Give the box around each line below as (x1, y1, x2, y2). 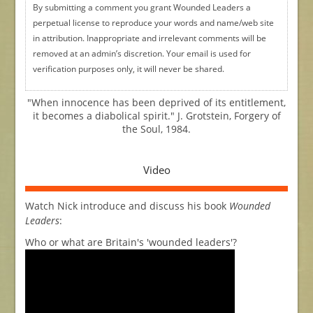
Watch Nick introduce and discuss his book (24, 199, 229, 213)
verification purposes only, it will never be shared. (32, 64, 224, 75)
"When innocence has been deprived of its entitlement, (27, 96, 286, 110)
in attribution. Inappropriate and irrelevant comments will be (32, 33, 266, 44)
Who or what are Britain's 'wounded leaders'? (24, 235, 237, 249)
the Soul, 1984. (122, 122, 191, 136)
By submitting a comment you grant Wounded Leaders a (32, 2, 251, 13)
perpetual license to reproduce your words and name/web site (32, 17, 274, 29)
